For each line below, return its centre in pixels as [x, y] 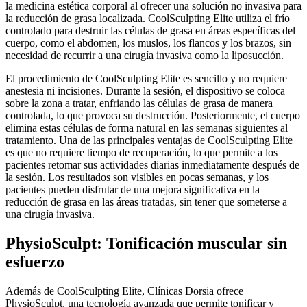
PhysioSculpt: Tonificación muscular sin [146, 244]
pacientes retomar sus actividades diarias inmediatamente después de [152, 165]
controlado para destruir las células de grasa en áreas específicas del [150, 31]
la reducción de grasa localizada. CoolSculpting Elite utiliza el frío [148, 19]
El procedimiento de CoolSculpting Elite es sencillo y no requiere [146, 79]
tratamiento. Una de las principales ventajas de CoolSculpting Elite [149, 140]
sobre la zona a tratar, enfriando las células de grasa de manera [139, 103]
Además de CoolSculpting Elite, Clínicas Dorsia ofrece [124, 291]
